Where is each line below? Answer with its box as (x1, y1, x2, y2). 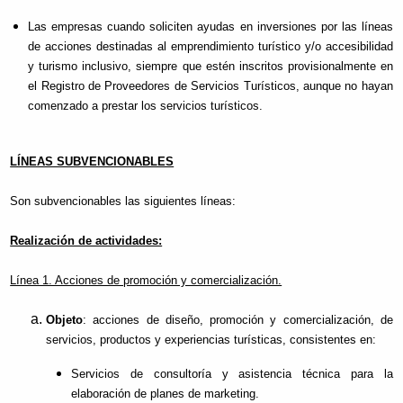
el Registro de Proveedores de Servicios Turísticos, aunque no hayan (28, 78, 393, 93)
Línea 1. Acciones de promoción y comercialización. (10, 273, 282, 288)
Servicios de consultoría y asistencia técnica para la (71, 367, 393, 381)
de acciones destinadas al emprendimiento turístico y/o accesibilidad (28, 39, 393, 53)
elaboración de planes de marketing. (71, 387, 260, 401)
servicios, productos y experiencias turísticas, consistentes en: (46, 333, 377, 347)
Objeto (46, 313, 84, 327)
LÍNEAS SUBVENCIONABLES (10, 155, 175, 169)
